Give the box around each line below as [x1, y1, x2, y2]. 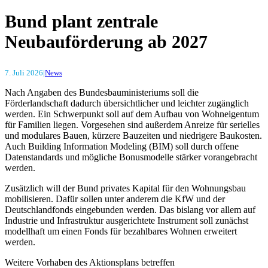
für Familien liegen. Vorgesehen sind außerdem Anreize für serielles [5, 119, 260, 130]
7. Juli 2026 [5, 68, 43, 77]
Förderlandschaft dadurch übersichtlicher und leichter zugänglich [5, 98, 249, 108]
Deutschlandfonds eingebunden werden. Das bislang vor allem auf [5, 204, 255, 215]
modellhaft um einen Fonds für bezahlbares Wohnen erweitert [5, 226, 237, 236]
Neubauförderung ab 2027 [5, 31, 208, 51]
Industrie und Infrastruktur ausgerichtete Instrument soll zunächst [5, 215, 248, 226]
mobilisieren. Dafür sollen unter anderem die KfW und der [5, 193, 225, 204]
